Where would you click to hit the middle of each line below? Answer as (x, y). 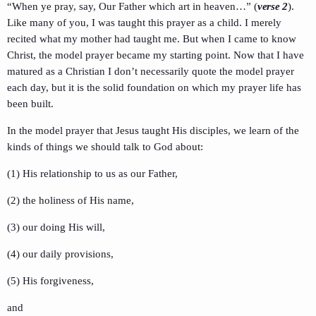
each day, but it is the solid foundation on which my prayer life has (154, 88)
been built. (30, 104)
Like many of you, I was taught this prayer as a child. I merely (144, 23)
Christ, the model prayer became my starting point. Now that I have (156, 55)
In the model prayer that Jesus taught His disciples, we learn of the (153, 131)
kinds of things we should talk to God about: (105, 147)
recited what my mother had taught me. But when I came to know (152, 39)
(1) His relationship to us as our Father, (92, 174)
